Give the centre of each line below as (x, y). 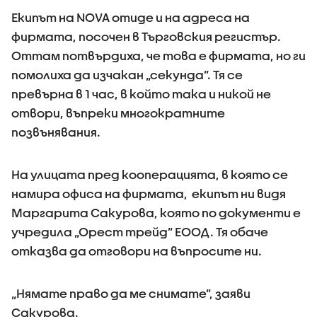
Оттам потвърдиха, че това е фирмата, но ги (158, 56)
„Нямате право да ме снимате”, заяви (131, 293)
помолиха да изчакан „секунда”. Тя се (127, 75)
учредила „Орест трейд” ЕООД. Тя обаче (140, 232)
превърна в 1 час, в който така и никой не (141, 94)
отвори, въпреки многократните (118, 113)
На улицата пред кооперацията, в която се (150, 174)
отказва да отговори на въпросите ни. (137, 251)
